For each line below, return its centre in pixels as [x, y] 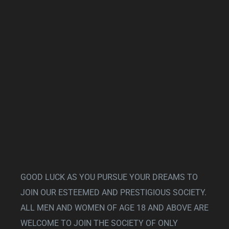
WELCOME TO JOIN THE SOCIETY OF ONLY [99, 223]
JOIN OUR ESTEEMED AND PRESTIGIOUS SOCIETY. [113, 192]
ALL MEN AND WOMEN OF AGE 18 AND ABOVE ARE [114, 208]
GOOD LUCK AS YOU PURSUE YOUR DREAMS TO [109, 177]
